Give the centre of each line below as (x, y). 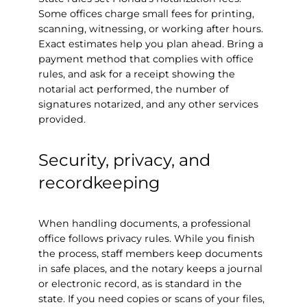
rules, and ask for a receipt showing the (137, 74)
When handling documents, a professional (145, 223)
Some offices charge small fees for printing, (146, 13)
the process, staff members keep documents (150, 253)
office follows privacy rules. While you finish (147, 238)
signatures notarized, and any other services (148, 104)
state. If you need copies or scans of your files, (151, 298)
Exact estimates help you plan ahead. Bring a (151, 44)
